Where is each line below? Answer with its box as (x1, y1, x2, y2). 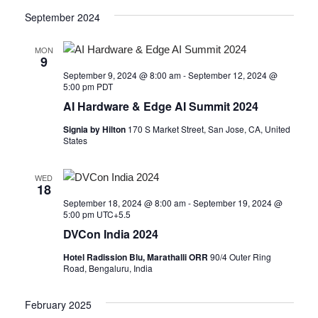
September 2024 (24, 9, 100, 24)
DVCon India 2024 (62, 225, 158, 242)
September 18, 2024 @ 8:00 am (62, 196, 186, 209)
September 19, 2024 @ (192, 196, 283, 209)
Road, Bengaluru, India (62, 261, 153, 274)
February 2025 (24, 297, 92, 312)
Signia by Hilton (62, 122, 128, 136)
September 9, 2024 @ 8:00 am (62, 68, 181, 81)
